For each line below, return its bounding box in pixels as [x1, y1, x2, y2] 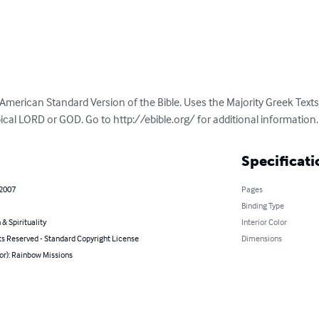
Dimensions [241, 232, 282, 244]
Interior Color [241, 216, 287, 227]
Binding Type [241, 199, 284, 211]
